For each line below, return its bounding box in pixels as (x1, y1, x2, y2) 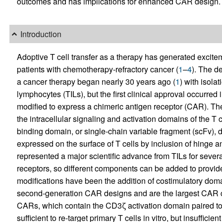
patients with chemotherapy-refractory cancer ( (16, 63, 178, 75)
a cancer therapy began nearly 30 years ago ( (16, 75, 175, 87)
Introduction (20, 28, 61, 40)
